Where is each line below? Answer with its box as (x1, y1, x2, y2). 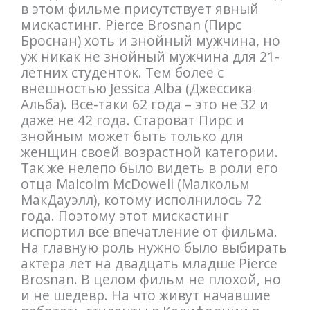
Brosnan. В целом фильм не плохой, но (20, 269, 281, 289)
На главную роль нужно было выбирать (20, 237, 287, 257)
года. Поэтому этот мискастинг (20, 206, 229, 225)
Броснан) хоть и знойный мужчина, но (20, 30, 280, 50)
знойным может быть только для (20, 126, 244, 145)
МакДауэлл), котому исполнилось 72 (20, 190, 262, 209)
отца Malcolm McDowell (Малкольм (20, 174, 250, 193)
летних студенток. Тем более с (20, 62, 224, 82)
